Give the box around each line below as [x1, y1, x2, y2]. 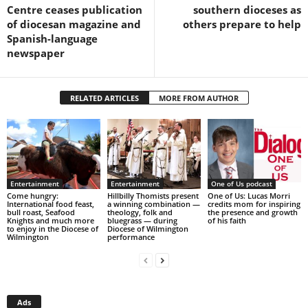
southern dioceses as [193, 2, 301, 16]
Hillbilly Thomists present [107, 190, 199, 201]
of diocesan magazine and [7, 16, 141, 31]
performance [107, 231, 155, 242]
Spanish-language [7, 31, 98, 45]
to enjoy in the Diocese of [7, 223, 98, 234]
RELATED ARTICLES [69, 92, 139, 103]
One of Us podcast [210, 178, 272, 188]
